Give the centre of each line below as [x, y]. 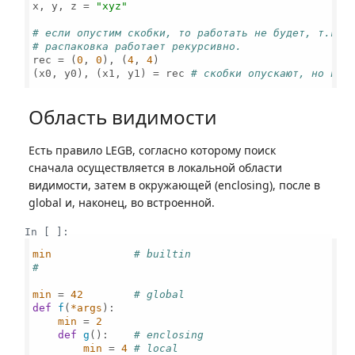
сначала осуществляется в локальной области [155, 167]
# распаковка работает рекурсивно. [137, 46]
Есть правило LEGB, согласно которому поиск [152, 150]
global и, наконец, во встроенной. [122, 202]
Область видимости [123, 116]
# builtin [163, 254]
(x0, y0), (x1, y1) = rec [112, 73]
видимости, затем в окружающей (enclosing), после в [174, 185]
